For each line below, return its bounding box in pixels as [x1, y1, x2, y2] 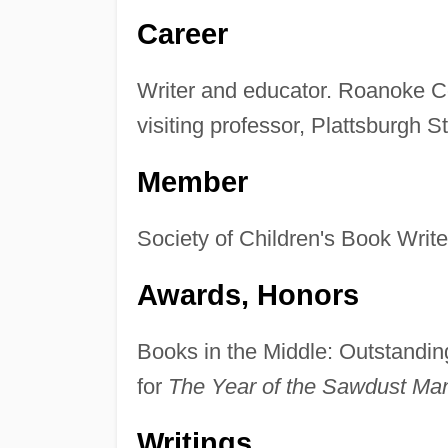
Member [136, 166, 248, 199]
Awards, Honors [136, 279, 359, 312]
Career [136, 18, 228, 51]
